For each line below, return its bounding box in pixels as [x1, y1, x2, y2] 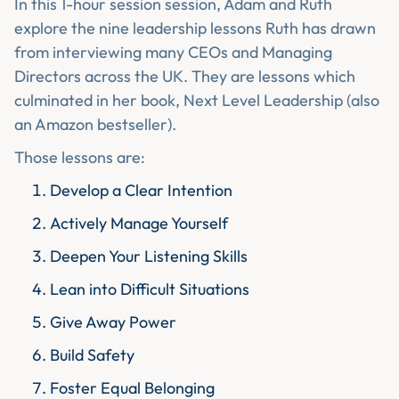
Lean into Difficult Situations [50, 279, 249, 300]
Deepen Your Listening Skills [50, 246, 248, 267]
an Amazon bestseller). [14, 114, 176, 135]
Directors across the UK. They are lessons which [14, 66, 355, 87]
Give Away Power [50, 312, 176, 333]
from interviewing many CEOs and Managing [14, 42, 332, 63]
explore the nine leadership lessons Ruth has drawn [14, 18, 376, 39]
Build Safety [50, 345, 134, 366]
